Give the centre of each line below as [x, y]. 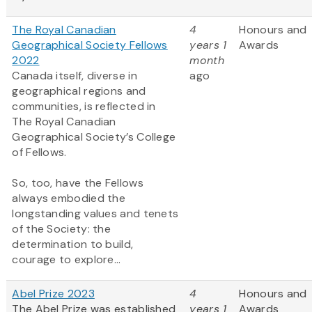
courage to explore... [67, 260]
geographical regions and [79, 91]
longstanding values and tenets [95, 214]
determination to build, [73, 244]
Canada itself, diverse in [75, 76]
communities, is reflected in [84, 107]
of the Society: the [62, 229]
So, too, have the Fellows [78, 183]
